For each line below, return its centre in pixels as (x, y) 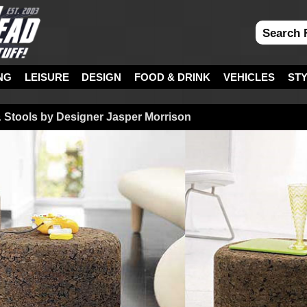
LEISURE (47, 77)
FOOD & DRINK (173, 77)
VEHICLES (249, 77)
